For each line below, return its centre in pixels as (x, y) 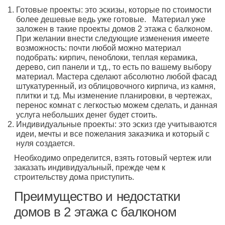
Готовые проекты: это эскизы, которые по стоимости (114, 10)
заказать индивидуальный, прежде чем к (89, 167)
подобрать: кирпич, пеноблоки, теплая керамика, (106, 58)
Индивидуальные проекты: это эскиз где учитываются (116, 124)
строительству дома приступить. (74, 177)
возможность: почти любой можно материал (98, 48)
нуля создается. (45, 143)
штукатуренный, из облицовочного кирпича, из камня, (116, 86)
